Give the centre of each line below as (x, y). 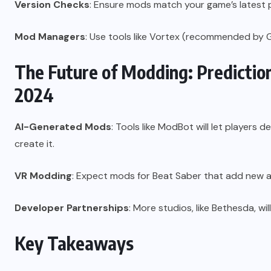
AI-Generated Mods (63, 127)
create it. (34, 144)
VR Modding (43, 176)
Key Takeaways (74, 243)
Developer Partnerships (72, 208)
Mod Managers (50, 37)
